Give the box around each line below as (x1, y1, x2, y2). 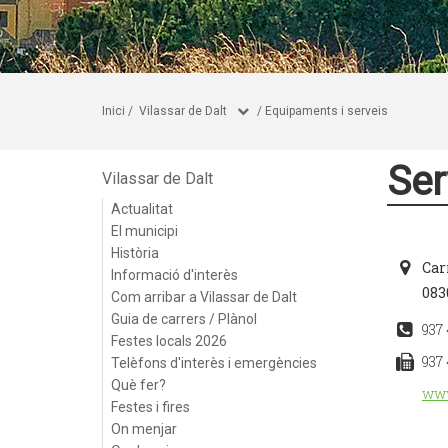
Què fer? (111, 377, 166, 393)
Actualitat (111, 201, 173, 217)
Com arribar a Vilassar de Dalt (111, 289, 297, 305)
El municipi (111, 223, 178, 239)
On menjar (111, 421, 177, 437)
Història (111, 245, 159, 261)
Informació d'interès (111, 267, 238, 283)
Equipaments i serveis (265, 104, 388, 118)
